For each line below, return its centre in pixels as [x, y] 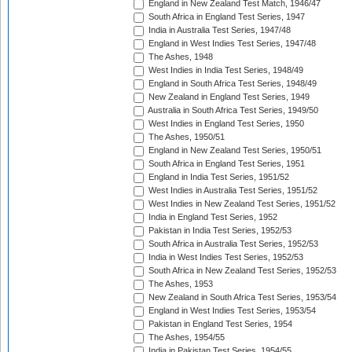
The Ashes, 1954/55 [185, 337]
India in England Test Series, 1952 [212, 217]
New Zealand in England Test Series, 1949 [228, 97]
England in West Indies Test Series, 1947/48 [231, 44]
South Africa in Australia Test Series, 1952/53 [232, 244]
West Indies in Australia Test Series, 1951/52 [232, 191]
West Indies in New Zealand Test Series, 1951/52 [241, 204]
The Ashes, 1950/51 [185, 137]
